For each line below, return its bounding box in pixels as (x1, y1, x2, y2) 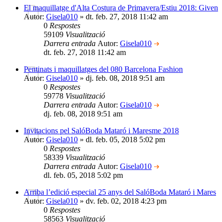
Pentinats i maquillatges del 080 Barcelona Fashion (24, 64, 183, 73)
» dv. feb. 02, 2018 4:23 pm (78, 196, 166, 205)
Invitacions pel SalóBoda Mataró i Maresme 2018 (24, 126, 179, 135)
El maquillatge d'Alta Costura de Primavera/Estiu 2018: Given (24, 3, 218, 12)
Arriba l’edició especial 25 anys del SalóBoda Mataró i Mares (24, 187, 216, 196)
